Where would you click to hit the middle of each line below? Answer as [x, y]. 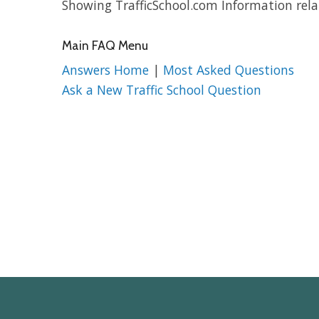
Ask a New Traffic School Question [162, 90]
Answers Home [107, 70]
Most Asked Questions [229, 70]
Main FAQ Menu [105, 46]
